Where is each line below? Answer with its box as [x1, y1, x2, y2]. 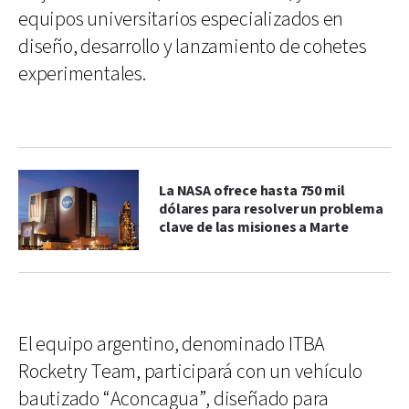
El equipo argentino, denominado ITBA [18, 330, 326, 358]
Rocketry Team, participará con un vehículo [18, 358, 362, 385]
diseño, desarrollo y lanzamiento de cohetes [18, 33, 367, 60]
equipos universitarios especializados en [18, 5, 344, 33]
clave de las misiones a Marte [159, 217, 349, 237]
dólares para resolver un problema [159, 199, 383, 219]
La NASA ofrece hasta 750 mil [159, 181, 345, 201]
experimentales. [18, 60, 146, 88]
